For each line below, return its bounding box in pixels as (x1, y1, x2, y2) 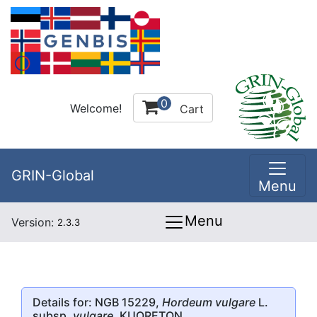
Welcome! (70, 100, 122, 115)
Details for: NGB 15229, (33, 294, 162, 309)
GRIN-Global (11, 167, 94, 184)
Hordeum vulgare (162, 294, 255, 309)
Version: (11, 215, 57, 229)
